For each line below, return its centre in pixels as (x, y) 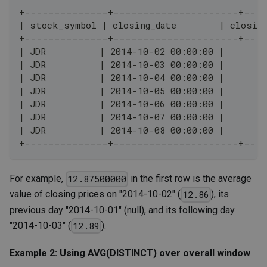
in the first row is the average (190, 179)
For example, (38, 179)
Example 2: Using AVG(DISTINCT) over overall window (130, 253)
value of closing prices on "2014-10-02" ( (95, 194)
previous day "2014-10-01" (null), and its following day (122, 210)
